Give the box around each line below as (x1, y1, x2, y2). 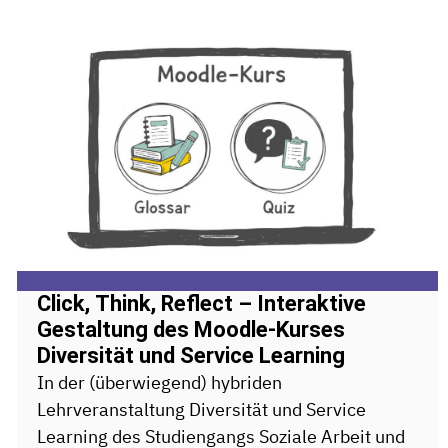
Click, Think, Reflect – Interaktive (36, 291, 366, 316)
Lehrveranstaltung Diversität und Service (36, 398, 366, 421)
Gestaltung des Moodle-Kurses (36, 317, 345, 342)
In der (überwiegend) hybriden (36, 371, 282, 394)
